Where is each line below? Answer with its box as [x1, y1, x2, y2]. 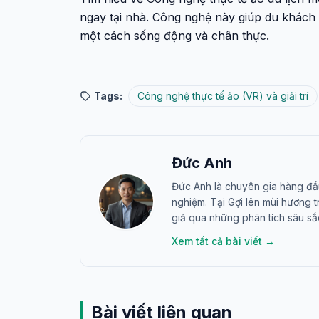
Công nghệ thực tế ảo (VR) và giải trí [137, 90, 308, 102]
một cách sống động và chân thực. [80, 28, 269, 43]
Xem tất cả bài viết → [172, 235, 275, 247]
